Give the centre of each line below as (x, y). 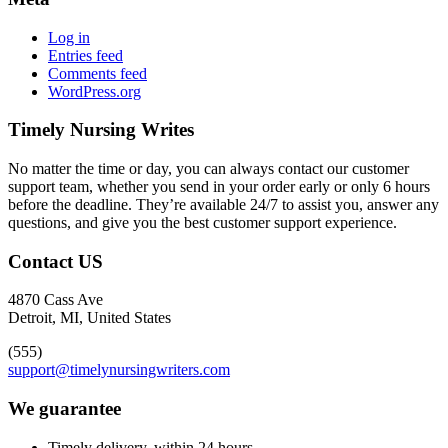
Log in (69, 37)
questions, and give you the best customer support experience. (202, 222)
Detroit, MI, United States (89, 318)
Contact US (55, 261)
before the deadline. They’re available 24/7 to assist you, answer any (223, 204)
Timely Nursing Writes (101, 130)
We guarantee (64, 409)
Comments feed (97, 73)
